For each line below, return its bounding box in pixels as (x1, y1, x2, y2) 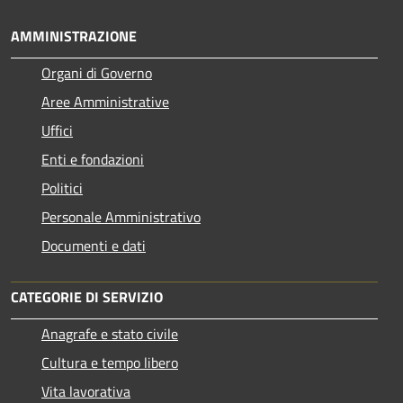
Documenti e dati (41, 234, 146, 256)
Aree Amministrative (41, 90, 169, 112)
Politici (41, 176, 83, 199)
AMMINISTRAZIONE (11, 24, 137, 47)
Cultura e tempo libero (41, 351, 178, 373)
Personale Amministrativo (41, 205, 201, 228)
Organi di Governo (41, 61, 152, 84)
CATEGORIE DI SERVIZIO (11, 285, 163, 308)
